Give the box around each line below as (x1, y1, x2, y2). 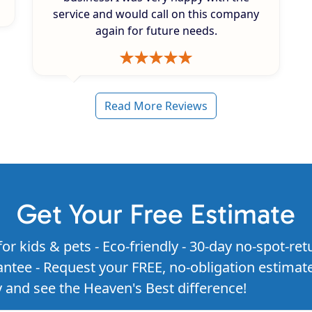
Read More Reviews (104, 98, 208, 114)
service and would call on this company (53, 6, 259, 22)
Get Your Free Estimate (17, 197, 295, 231)
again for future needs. (95, 23, 217, 39)
